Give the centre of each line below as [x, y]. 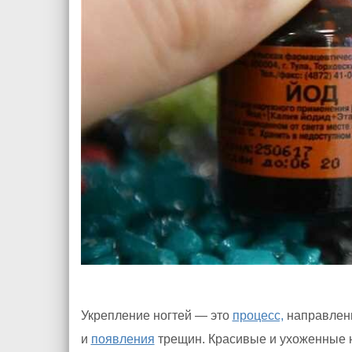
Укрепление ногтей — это [156, 316]
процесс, [258, 316]
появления [123, 339]
